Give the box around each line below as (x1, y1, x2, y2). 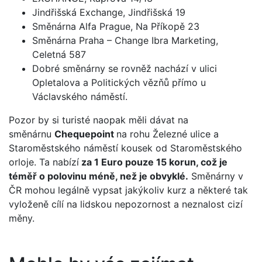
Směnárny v (188, 170, 243, 182)
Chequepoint (54, 128, 116, 140)
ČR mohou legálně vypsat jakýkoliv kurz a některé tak (9, 184, 248, 196)
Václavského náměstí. (32, 91, 127, 102)
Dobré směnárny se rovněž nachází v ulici (32, 63, 217, 74)
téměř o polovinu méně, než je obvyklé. (9, 170, 188, 182)
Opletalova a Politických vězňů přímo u (32, 77, 206, 88)
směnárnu (9, 128, 54, 140)
